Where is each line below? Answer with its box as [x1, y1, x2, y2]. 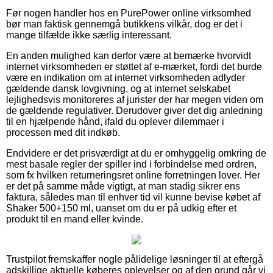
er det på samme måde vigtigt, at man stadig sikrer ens [6, 180, 240, 191]
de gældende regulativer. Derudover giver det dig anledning [6, 105, 263, 116]
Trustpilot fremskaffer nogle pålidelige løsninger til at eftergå [6, 253, 263, 264]
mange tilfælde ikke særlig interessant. [6, 29, 172, 40]
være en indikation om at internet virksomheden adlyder [6, 72, 245, 83]
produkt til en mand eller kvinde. [6, 213, 143, 224]
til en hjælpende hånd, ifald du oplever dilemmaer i [6, 116, 224, 127]
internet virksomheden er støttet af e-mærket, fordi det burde [6, 61, 262, 72]
